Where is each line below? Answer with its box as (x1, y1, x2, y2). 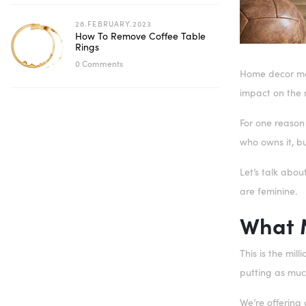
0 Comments (75, 57, 123, 69)
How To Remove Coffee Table (75, 29, 206, 42)
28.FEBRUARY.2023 (75, 18, 152, 29)
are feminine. (240, 184, 297, 198)
